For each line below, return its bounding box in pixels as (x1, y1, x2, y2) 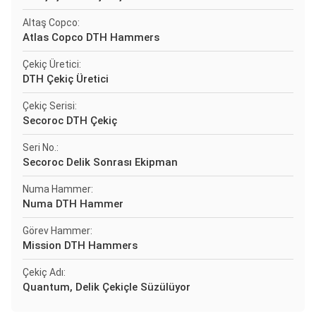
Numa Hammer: (23, 183, 93, 195)
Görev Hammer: (23, 225, 92, 236)
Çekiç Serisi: (23, 100, 77, 111)
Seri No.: (23, 142, 59, 153)
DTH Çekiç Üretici (23, 73, 109, 85)
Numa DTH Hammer (23, 197, 123, 210)
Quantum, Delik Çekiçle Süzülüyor (23, 281, 190, 293)
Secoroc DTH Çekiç (23, 114, 117, 127)
